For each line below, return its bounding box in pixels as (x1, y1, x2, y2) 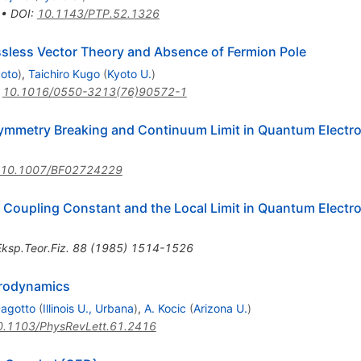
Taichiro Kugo (27, 67, 100, 81)
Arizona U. (193, 301, 247, 316)
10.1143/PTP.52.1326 (36, 6, 160, 21)
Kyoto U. (106, 67, 151, 81)
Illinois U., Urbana (42, 301, 134, 316)
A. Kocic (143, 301, 186, 316)
